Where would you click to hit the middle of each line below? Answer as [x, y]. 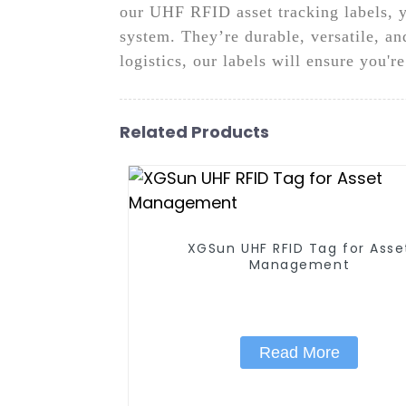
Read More [299, 352]
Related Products [194, 131]
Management [300, 264]
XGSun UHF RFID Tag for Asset [214, 248]
